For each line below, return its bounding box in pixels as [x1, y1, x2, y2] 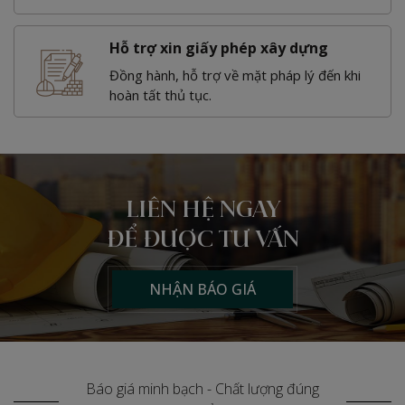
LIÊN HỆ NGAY [125, 200, 280, 222]
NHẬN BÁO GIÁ [149, 279, 256, 300]
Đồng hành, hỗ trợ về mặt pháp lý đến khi [109, 66, 361, 85]
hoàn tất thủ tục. [109, 86, 212, 105]
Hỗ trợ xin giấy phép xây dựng [109, 38, 328, 59]
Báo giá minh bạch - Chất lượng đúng [85, 379, 319, 400]
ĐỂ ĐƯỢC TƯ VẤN [106, 230, 299, 252]
